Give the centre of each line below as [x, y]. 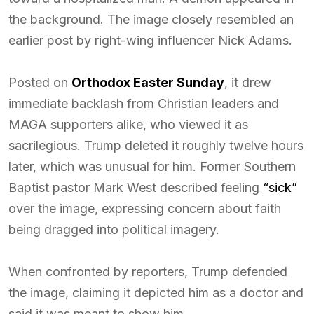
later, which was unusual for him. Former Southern [152, 166]
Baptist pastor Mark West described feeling [136, 187]
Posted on [40, 82]
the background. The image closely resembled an [151, 19]
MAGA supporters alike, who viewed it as [128, 124]
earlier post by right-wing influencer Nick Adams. [150, 40]
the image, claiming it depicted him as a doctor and [156, 293]
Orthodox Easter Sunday [148, 82]
